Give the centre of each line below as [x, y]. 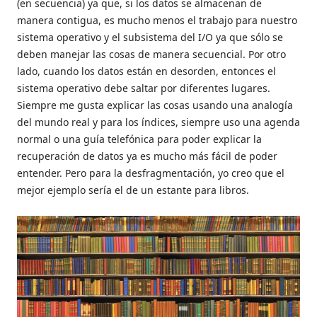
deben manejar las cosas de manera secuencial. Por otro [151, 54]
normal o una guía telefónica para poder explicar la [139, 139]
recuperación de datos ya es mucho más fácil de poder [147, 156]
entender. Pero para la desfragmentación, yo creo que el [151, 173]
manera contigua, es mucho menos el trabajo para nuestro [157, 21]
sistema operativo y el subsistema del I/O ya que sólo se [150, 38]
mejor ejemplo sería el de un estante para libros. [133, 190]
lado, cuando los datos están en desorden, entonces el [146, 71]
